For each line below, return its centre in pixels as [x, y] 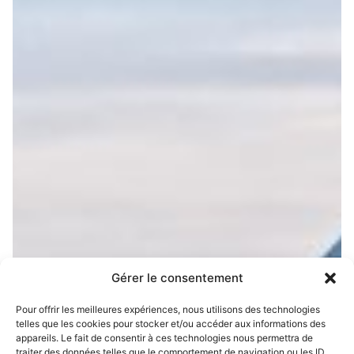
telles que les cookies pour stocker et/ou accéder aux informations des [171, 324]
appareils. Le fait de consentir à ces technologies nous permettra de [164, 338]
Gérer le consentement [177, 278]
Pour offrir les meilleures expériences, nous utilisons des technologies [168, 309]
